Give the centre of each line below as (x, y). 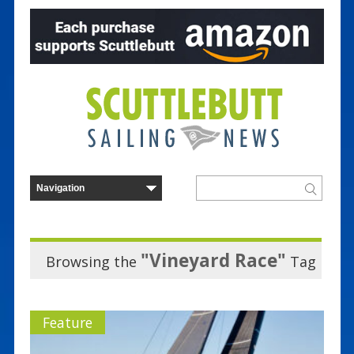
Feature (67, 322)
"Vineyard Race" (213, 260)
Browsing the (93, 261)
